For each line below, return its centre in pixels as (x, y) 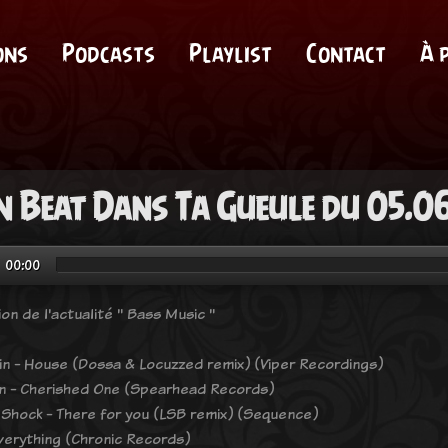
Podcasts (108, 53)
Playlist (230, 53)
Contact (345, 53)
